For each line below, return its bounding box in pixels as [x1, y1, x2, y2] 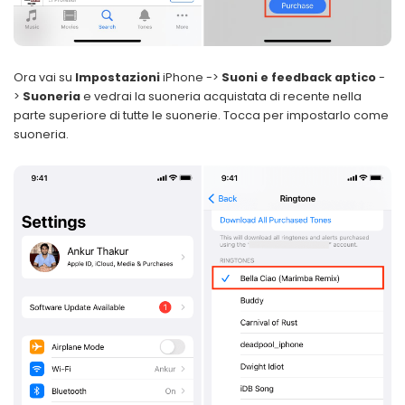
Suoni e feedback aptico [221, 70, 379, 86]
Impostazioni [75, 70, 160, 86]
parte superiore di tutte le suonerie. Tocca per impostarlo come [14, 108, 389, 124]
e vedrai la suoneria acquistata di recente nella [80, 89, 362, 105]
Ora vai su [14, 70, 75, 86]
